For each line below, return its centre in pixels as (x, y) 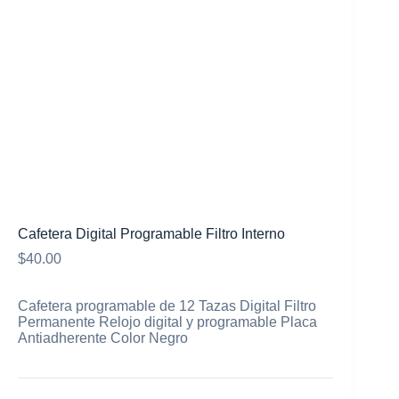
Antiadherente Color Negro (103, 338)
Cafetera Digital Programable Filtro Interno (151, 234)
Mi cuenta (108, 17)
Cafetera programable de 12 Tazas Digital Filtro (167, 306)
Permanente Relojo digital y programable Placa (167, 322)
